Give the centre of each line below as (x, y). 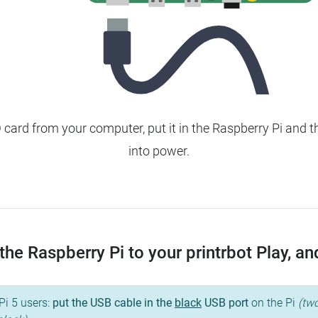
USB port (225, 303)
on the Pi (273, 303)
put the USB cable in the (114, 303)
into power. (159, 151)
